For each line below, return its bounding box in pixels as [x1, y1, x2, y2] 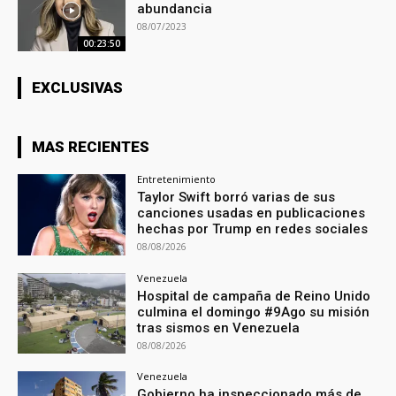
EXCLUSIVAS [32, 78, 123, 96]
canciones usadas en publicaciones [137, 204, 366, 221]
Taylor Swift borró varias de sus [137, 188, 336, 205]
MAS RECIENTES [32, 137, 149, 156]
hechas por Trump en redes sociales [137, 220, 369, 237]
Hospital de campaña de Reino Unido [137, 287, 371, 304]
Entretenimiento [137, 171, 217, 186]
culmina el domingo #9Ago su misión [137, 303, 370, 320]
